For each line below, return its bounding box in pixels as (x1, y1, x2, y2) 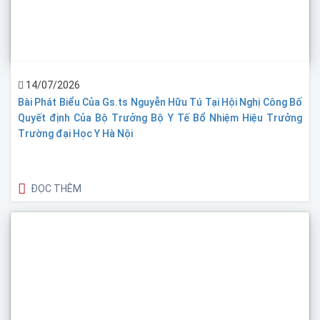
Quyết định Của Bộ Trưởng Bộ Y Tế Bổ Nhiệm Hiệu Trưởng (18, 111, 302, 124)
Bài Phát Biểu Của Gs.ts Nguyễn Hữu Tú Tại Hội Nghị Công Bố (18, 96, 302, 108)
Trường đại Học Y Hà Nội (18, 127, 133, 139)
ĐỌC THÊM (31, 182, 81, 194)
